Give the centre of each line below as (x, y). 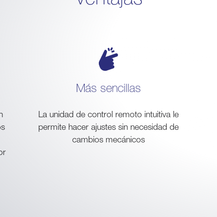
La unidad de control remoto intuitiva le (108, 114)
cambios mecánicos (108, 139)
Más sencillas (108, 88)
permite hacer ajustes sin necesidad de (108, 127)
